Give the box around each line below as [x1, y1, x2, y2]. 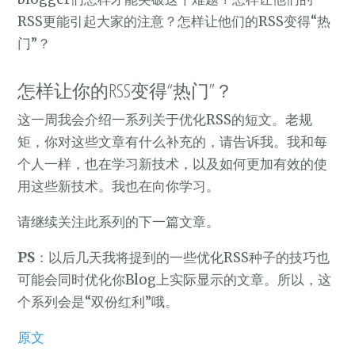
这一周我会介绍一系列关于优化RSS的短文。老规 [17, 111, 313, 129]
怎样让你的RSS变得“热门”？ [17, 78, 234, 104]
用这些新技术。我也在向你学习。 [17, 177, 220, 196]
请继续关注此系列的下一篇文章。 [17, 213, 220, 231]
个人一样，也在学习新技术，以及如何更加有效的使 [17, 155, 328, 174]
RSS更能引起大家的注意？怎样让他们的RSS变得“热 [17, 13, 331, 31]
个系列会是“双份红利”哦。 [17, 293, 179, 311]
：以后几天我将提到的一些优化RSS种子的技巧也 [35, 249, 330, 267]
